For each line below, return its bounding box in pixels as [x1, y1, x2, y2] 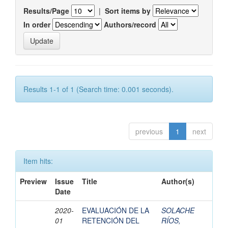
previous [135, 126, 163, 137]
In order [23, 19, 50, 30]
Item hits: [23, 156, 53, 166]
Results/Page [23, 6, 69, 16]
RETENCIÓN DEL [82, 215, 139, 226]
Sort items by [105, 6, 151, 16]
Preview [20, 176, 47, 187]
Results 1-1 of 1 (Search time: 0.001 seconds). [23, 84, 174, 95]
